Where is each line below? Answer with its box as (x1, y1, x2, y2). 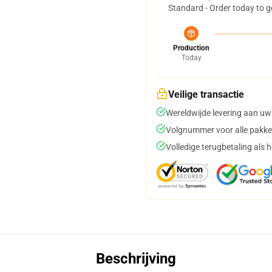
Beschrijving (96, 250, 176, 267)
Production (173, 44, 209, 52)
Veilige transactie (168, 89, 244, 100)
